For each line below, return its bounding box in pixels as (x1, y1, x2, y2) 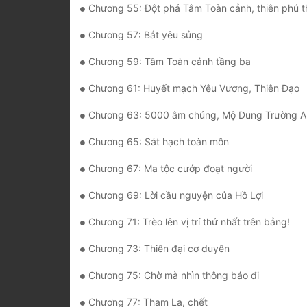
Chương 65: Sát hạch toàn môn (88, 136, 229, 148)
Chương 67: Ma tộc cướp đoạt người (88, 162, 252, 175)
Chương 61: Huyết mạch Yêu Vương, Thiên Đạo (88, 82, 299, 95)
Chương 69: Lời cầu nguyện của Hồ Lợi (88, 189, 263, 201)
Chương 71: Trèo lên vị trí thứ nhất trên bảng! (88, 216, 290, 228)
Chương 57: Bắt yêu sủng (88, 29, 203, 41)
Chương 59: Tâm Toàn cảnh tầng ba (88, 56, 251, 68)
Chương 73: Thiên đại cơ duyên (88, 243, 230, 255)
